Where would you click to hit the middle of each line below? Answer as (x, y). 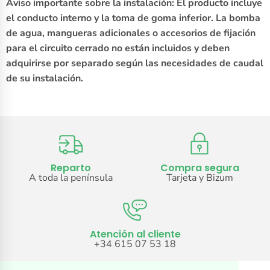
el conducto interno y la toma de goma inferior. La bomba (133, 18)
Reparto (71, 168)
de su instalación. (45, 79)
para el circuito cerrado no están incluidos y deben (118, 49)
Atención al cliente (135, 234)
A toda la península (71, 178)
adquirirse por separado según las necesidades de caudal (135, 64)
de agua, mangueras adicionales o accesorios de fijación (131, 33)
